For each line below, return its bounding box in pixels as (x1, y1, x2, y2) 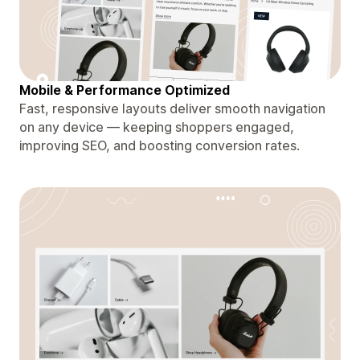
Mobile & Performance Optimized (19, 81, 230, 98)
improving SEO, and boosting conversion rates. (19, 137, 300, 153)
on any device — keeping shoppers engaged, (19, 118, 294, 135)
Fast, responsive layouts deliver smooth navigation (19, 100, 325, 117)
